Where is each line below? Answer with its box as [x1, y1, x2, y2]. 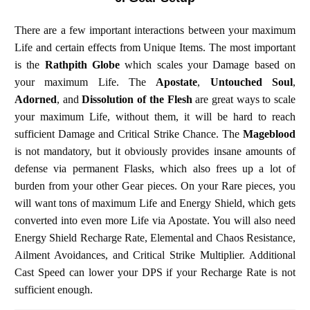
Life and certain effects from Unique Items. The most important [15, 41, 295, 53]
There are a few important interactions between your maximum [15, 24, 295, 36]
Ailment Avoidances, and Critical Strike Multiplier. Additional [15, 248, 295, 261]
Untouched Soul [210, 75, 293, 88]
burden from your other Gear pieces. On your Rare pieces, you [15, 179, 295, 192]
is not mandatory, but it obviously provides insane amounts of [15, 145, 295, 157]
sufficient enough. [15, 283, 95, 295]
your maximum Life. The [15, 75, 156, 88]
